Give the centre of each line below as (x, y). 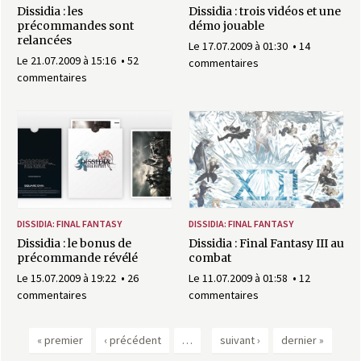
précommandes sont (75, 25)
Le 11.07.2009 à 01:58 (239, 278)
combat (210, 258)
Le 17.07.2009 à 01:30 (239, 46)
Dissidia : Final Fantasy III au (266, 244)
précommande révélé (77, 258)
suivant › (241, 340)
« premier (60, 340)
